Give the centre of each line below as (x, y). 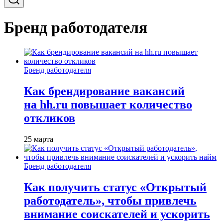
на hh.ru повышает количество (108, 104)
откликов (50, 118)
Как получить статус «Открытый (115, 187)
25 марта (39, 139)
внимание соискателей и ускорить (117, 214)
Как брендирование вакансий (104, 91)
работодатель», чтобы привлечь (110, 200)
